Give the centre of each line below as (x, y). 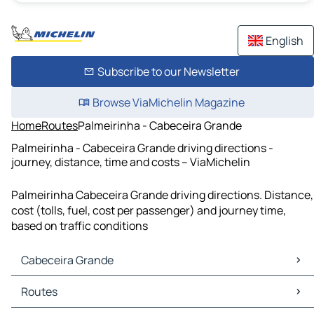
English (285, 41)
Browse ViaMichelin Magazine (168, 102)
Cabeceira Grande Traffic (78, 300)
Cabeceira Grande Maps (75, 284)
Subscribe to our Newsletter (168, 71)
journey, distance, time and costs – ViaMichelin (131, 162)
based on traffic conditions (80, 226)
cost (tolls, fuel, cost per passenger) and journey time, (149, 211)
